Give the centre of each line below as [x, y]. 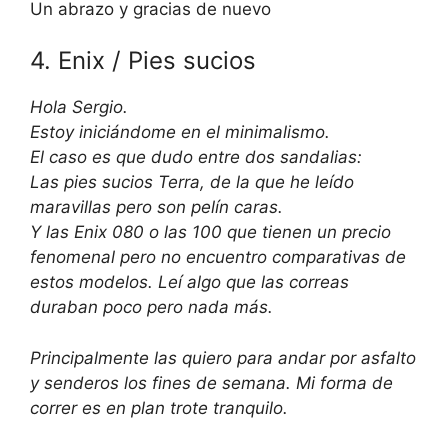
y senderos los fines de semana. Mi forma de [211, 382]
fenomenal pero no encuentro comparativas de [218, 257]
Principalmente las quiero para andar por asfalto [223, 357]
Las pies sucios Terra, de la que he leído [192, 182]
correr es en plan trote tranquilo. [159, 407]
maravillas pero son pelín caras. [156, 207]
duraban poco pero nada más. [151, 307]
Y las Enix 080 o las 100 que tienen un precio [210, 232]
